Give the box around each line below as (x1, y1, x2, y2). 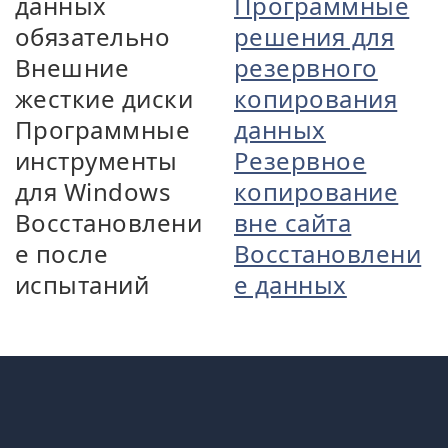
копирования (234, 82, 398, 115)
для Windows (15, 175, 172, 208)
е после (15, 237, 109, 270)
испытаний (15, 268, 150, 301)
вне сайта (234, 206, 352, 239)
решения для (234, 20, 395, 53)
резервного (234, 51, 378, 84)
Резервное (234, 144, 367, 177)
